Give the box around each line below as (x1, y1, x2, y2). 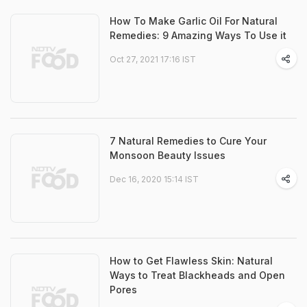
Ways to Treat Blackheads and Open (110, 269, 285, 281)
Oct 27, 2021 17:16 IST (110, 54, 196, 64)
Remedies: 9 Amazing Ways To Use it (110, 29, 286, 41)
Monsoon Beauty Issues (110, 149, 225, 161)
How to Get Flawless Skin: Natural (110, 255, 273, 267)
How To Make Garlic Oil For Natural (110, 15, 278, 27)
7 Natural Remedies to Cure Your (110, 135, 267, 147)
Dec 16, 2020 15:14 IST (110, 174, 199, 184)
